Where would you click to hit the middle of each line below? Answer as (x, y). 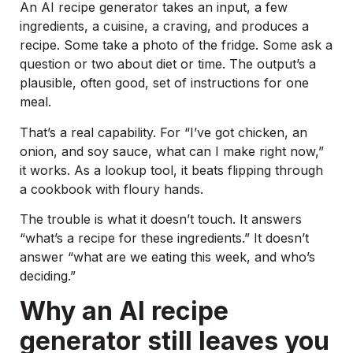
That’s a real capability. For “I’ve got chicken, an (163, 132)
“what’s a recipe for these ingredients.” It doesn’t (164, 238)
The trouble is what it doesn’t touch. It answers (161, 219)
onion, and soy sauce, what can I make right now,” (172, 151)
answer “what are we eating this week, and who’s (167, 256)
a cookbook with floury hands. (111, 189)
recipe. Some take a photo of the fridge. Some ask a (176, 45)
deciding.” (48, 275)
